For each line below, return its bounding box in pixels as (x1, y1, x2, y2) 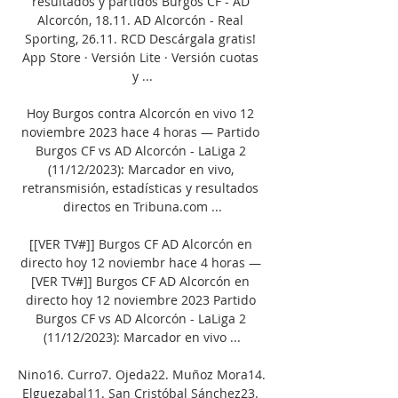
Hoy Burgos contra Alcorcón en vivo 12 (27, 104, 254, 122)
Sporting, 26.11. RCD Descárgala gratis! (25, 29, 256, 47)
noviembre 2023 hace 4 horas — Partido (21, 123, 259, 140)
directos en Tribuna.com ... (62, 197, 222, 215)
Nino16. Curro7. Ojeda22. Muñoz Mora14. (18, 365, 266, 383)
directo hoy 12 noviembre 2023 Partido (25, 291, 256, 308)
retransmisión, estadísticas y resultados (22, 179, 259, 196)
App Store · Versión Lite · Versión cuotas (22, 48, 259, 66)
